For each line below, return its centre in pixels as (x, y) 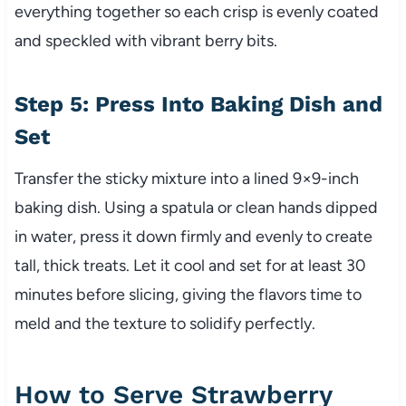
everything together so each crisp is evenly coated (196, 12)
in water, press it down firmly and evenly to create (193, 237)
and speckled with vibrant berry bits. (145, 41)
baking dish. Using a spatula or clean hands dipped (196, 208)
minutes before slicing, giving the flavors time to (188, 295)
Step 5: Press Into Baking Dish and (198, 105)
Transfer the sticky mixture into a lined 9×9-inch (186, 179)
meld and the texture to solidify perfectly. (164, 324)
